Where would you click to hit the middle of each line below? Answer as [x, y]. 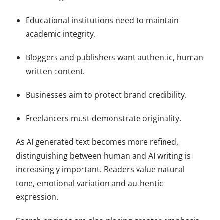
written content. [55, 71]
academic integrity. [61, 34]
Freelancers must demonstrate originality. [104, 118]
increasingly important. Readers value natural [100, 169]
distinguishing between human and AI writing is [103, 155]
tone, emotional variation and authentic [90, 183]
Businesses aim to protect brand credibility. [106, 95]
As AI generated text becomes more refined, [97, 142]
